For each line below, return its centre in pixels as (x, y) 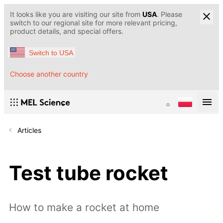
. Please (169, 14)
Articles (29, 130)
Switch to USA (51, 53)
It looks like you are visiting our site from (76, 14)
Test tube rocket (89, 173)
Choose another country (49, 74)
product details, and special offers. (67, 31)
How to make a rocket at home (84, 208)
